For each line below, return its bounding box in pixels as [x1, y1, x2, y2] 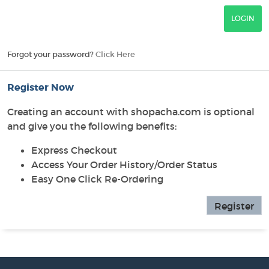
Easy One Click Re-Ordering [31, 173, 163, 185]
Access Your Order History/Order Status [31, 159, 217, 171]
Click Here [95, 50, 135, 59]
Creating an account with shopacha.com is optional [7, 106, 255, 118]
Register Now [7, 81, 74, 94]
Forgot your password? [7, 50, 95, 59]
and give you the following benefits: [7, 120, 177, 132]
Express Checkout [31, 144, 117, 156]
